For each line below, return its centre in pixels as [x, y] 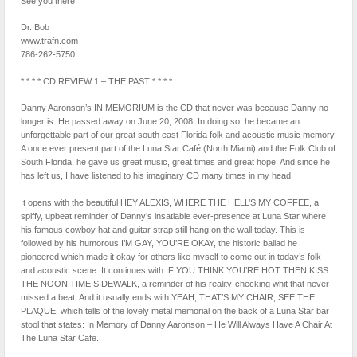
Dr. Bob [35, 27]
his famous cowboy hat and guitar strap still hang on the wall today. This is [163, 229]
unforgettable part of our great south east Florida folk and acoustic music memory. [178, 135]
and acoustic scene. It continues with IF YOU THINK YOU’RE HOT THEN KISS [175, 270]
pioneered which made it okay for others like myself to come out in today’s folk [171, 256]
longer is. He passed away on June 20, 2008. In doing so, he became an [160, 122]
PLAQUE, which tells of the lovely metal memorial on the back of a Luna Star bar [175, 310]
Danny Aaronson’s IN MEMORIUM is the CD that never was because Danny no [175, 108]
